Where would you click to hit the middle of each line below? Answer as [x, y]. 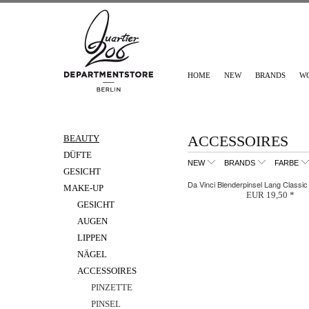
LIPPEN [92, 238]
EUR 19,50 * [270, 195]
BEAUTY [81, 138]
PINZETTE [112, 287]
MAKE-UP [83, 188]
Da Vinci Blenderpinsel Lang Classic [248, 184]
